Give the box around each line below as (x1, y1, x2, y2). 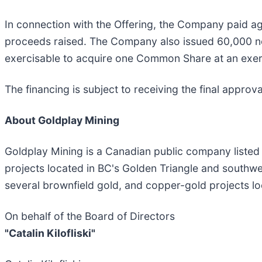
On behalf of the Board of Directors (5, 209, 175, 222)
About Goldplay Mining (5, 113, 119, 126)
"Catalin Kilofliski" (5, 226, 95, 239)
